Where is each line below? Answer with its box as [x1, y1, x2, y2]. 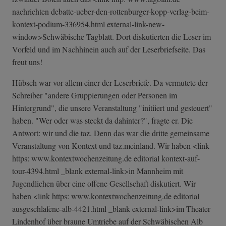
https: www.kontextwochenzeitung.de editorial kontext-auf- [12, 153, 200, 164]
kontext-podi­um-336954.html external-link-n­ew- [12, 19, 164, 30]
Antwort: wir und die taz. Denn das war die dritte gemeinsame [12, 128, 209, 139]
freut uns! [12, 56, 42, 68]
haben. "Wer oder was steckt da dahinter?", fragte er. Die [12, 115, 193, 126]
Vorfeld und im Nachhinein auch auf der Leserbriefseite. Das [12, 44, 205, 55]
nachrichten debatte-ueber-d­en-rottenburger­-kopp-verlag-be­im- [12, 6, 209, 17]
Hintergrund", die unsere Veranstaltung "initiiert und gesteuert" [12, 102, 212, 114]
